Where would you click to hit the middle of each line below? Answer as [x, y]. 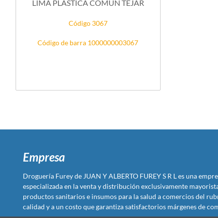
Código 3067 [88, 23]
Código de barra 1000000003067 [88, 42]
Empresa [44, 157]
